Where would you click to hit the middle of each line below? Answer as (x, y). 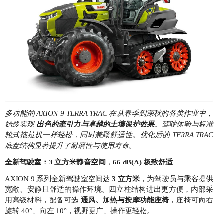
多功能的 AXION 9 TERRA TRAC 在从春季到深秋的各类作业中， (109, 113)
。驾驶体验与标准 (184, 124)
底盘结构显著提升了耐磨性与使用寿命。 (71, 145)
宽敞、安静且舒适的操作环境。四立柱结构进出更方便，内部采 (109, 189)
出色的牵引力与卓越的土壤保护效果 (95, 124)
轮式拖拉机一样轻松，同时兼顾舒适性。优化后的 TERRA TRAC (109, 135)
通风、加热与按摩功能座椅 (125, 200)
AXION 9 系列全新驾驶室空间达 (58, 178)
